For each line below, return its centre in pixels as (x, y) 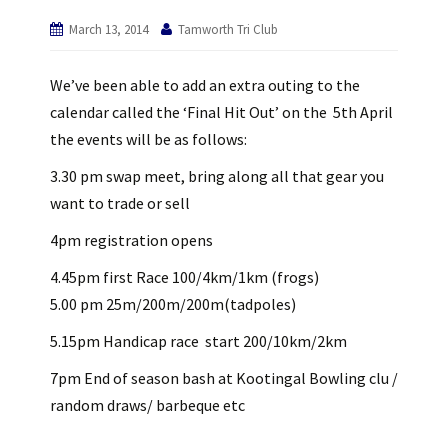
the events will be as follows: (148, 139)
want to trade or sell (120, 203)
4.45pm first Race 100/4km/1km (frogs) (184, 277)
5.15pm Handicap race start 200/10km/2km (198, 341)
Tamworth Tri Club (228, 29)
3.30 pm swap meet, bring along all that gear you (217, 176)
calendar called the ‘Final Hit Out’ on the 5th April (221, 112)
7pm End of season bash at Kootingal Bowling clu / (224, 378)
